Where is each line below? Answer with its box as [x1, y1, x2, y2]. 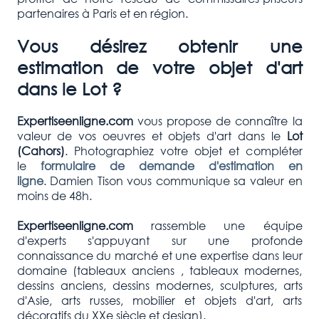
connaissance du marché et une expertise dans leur [16, 247, 303, 263]
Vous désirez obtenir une [16, 34, 303, 56]
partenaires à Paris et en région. [16, 5, 188, 21]
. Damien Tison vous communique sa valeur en [43, 172, 303, 188]
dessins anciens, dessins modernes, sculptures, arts [16, 277, 303, 293]
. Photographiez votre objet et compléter [64, 142, 303, 158]
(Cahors [16, 142, 61, 158]
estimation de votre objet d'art [16, 56, 303, 78]
